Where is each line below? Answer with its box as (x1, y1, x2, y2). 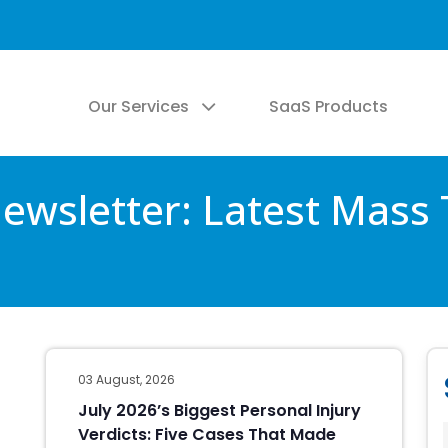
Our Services (88, 95, 189, 118)
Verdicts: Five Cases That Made (78, 423, 336, 446)
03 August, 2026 (78, 371, 175, 388)
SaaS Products (269, 95, 388, 118)
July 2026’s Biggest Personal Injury (78, 399, 361, 422)
